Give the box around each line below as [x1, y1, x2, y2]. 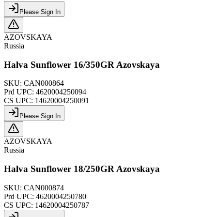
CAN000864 [24, 79, 64, 88]
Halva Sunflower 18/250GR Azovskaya [4, 164, 160, 174]
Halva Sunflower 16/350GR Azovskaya [4, 59, 160, 70]
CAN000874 [24, 183, 64, 192]
